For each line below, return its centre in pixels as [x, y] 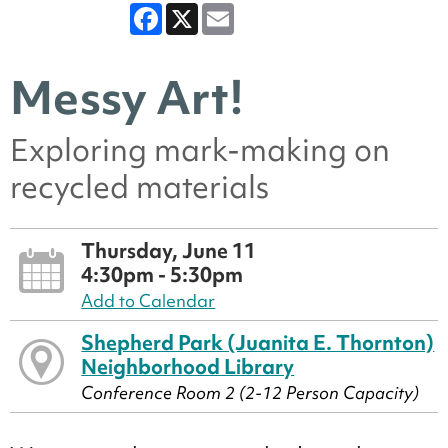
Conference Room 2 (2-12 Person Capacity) [250, 392]
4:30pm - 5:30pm [162, 274]
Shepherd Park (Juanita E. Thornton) [258, 342]
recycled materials [139, 186]
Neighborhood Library [188, 366]
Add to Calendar [148, 300]
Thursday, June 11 [169, 250]
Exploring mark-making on [200, 149]
